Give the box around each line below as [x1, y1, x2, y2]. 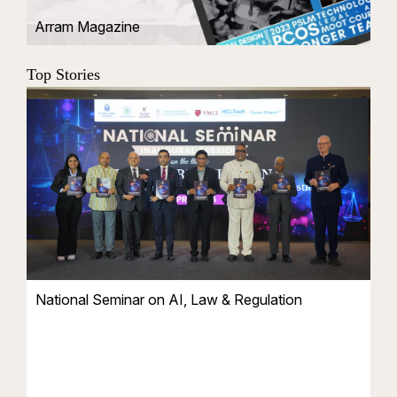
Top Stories [27, 65, 100, 83]
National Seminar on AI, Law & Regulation [35, 291, 302, 309]
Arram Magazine [34, 17, 140, 35]
